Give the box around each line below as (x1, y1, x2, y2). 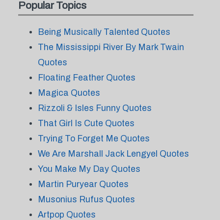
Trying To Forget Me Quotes (37, 134, 150, 143)
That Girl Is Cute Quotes (37, 118, 135, 128)
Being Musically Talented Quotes (37, 27, 170, 37)
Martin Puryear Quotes (37, 179, 129, 189)
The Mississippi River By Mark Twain (37, 42, 184, 52)
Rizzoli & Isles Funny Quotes (37, 103, 152, 113)
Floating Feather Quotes (37, 73, 136, 82)
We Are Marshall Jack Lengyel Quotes (37, 149, 189, 159)
